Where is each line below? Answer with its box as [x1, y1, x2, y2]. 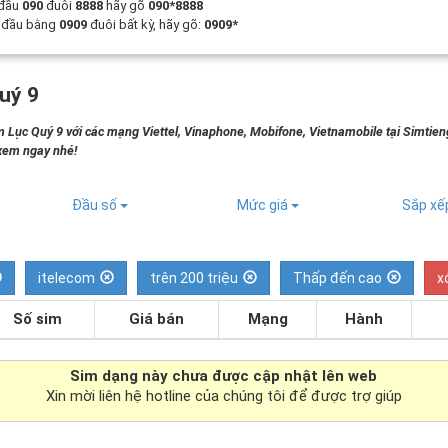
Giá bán [129, 310, 185, 328]
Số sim [13, 310, 63, 328]
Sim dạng [70, 367, 143, 385]
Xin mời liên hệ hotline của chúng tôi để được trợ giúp [45, 387, 402, 405]
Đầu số [72, 197, 121, 213]
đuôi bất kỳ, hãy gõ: [87, 17, 205, 32]
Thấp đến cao [293, 270, 383, 286]
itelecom [38, 270, 96, 286]
